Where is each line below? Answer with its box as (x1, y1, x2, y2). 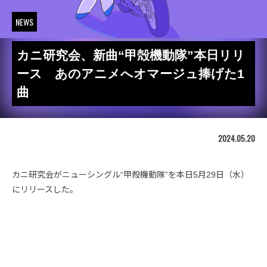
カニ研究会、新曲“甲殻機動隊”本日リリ (17, 48, 245, 62)
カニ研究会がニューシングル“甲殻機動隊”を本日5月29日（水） (12, 170, 249, 179)
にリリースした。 (12, 185, 78, 194)
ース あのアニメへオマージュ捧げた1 (17, 67, 244, 80)
